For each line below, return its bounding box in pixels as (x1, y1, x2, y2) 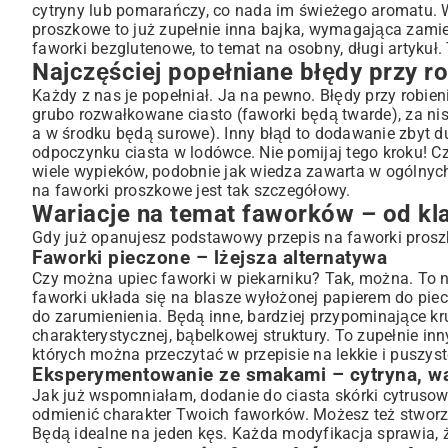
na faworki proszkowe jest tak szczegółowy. (32, 181, 351, 200)
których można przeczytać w (32, 345, 244, 364)
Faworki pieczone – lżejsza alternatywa (32, 247, 387, 269)
